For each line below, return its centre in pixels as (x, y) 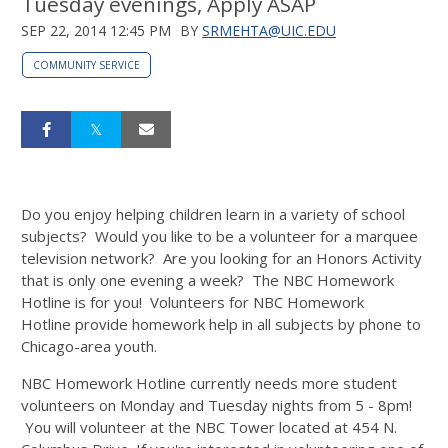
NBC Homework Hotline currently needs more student (209, 382)
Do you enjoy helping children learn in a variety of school (213, 213)
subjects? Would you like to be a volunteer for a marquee (219, 235)
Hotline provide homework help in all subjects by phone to (221, 323)
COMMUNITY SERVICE (86, 64)
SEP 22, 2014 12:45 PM (96, 30)
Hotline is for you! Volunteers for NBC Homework (192, 301)
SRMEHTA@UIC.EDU (269, 30)
